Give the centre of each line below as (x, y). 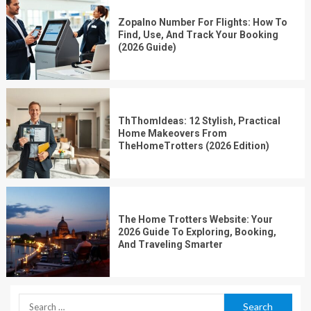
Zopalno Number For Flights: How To (203, 23)
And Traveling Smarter (171, 245)
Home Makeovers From (173, 134)
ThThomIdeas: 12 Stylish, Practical (200, 121)
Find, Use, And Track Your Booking (199, 35)
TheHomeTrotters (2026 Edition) (194, 146)
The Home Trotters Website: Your (196, 220)
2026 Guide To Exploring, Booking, (197, 232)
